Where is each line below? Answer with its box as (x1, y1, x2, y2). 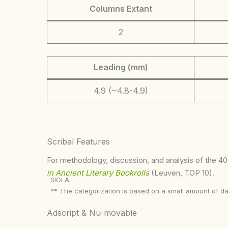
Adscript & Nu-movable (47, 208, 137, 218)
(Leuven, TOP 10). (151, 167, 214, 178)
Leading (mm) (93, 62, 148, 72)
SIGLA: (50, 175, 71, 184)
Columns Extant (89, 3, 152, 14)
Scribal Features (47, 136, 110, 147)
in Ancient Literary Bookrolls (47, 167, 149, 178)
